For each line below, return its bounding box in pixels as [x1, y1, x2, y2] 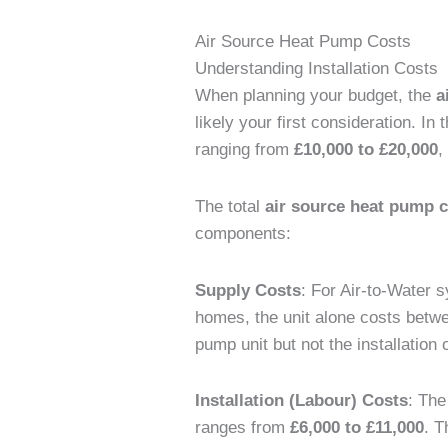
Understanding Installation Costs [195, 59, 439, 79]
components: [195, 223, 292, 243]
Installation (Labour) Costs [195, 391, 409, 411]
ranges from [195, 418, 291, 438]
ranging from [195, 140, 295, 160]
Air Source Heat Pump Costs [195, 32, 412, 52]
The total [195, 196, 266, 216]
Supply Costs [195, 280, 302, 300]
